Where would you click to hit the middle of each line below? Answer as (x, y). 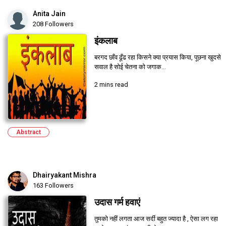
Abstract (29, 132)
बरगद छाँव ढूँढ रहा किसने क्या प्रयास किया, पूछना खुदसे (157, 58)
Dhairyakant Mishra (65, 175)
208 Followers (53, 24)
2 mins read (111, 85)
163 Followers (53, 186)
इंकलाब (106, 41)
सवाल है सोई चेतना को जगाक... (130, 67)
